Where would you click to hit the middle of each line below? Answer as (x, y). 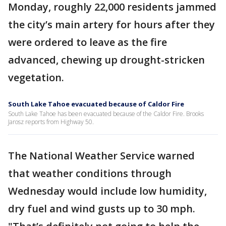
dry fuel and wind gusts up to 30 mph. (102, 209)
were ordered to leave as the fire (88, 42)
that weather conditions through (90, 173)
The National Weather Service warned (101, 156)
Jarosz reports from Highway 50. (51, 122)
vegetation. (36, 77)
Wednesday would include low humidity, (107, 191)
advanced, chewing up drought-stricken (106, 60)
